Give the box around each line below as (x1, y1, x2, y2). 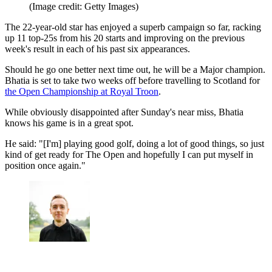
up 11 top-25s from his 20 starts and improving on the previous (5, 32, 245, 43)
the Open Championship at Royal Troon (5, 86, 158, 97)
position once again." (5, 160, 86, 171)
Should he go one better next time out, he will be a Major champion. (5, 64, 265, 75)
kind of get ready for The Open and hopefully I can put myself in (5, 149, 253, 160)
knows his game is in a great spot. (5, 117, 134, 128)
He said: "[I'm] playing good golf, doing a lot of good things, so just (5, 138, 264, 149)
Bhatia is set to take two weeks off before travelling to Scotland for (5, 75, 260, 86)
